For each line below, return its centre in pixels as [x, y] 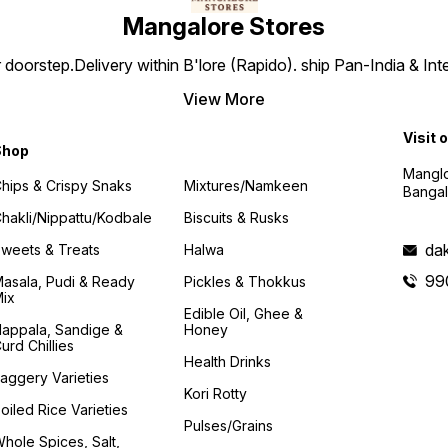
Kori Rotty [216, 393]
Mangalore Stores [224, 27]
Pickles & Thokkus [245, 281]
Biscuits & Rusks [237, 217]
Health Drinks [228, 361]
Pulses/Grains [229, 425]
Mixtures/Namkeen [246, 185]
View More [224, 99]
